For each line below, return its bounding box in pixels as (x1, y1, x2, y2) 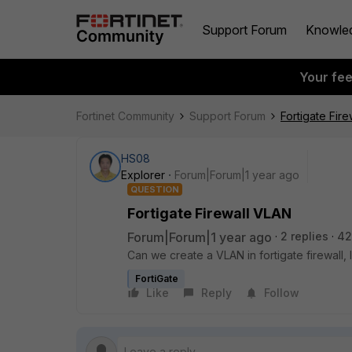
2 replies (280, 229, 328, 243)
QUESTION (130, 184, 179, 195)
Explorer (121, 168, 165, 181)
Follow (264, 286, 299, 299)
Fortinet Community (76, 109, 174, 123)
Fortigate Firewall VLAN (127, 205, 291, 222)
